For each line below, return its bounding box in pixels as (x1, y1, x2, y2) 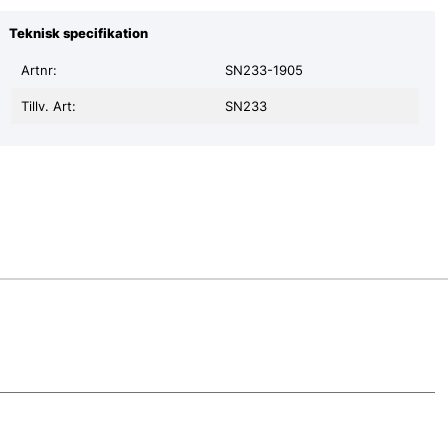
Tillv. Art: (20, 98, 76, 115)
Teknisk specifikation (8, 24, 148, 41)
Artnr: (20, 62, 57, 79)
